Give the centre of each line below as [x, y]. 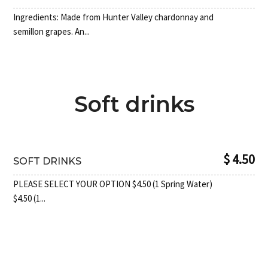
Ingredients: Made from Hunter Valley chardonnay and [114, 17]
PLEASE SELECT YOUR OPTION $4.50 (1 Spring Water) [113, 184]
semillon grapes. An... [52, 32]
